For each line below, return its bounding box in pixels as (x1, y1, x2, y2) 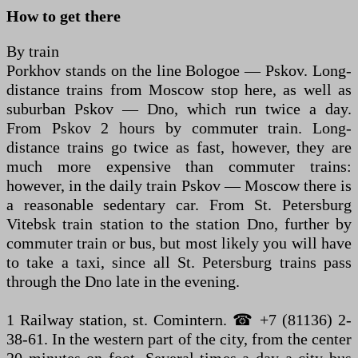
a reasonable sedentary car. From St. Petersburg (6, 195, 352, 213)
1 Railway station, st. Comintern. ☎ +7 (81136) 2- (6, 310, 352, 328)
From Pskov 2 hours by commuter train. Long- (6, 118, 352, 137)
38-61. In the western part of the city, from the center (6, 329, 352, 348)
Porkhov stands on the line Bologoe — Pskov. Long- (6, 61, 352, 79)
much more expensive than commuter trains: (6, 157, 352, 175)
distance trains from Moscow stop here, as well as (6, 80, 352, 98)
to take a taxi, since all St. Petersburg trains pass (6, 253, 352, 271)
